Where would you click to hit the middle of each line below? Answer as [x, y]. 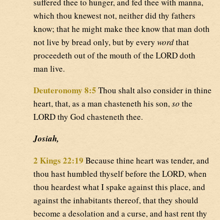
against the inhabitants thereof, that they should [116, 200]
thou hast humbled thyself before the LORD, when [120, 174]
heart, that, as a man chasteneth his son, [103, 104]
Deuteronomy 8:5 [65, 90]
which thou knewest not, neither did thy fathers [114, 16]
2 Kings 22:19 [58, 161]
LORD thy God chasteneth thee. [88, 117]
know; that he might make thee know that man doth [122, 29]
